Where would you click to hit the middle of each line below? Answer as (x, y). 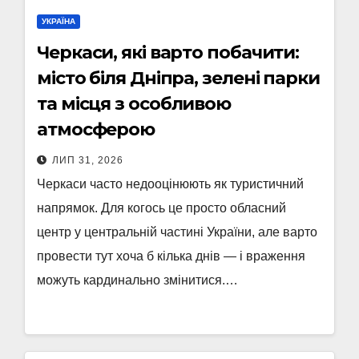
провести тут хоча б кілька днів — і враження (171, 256)
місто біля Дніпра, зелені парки (178, 78)
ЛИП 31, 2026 (88, 160)
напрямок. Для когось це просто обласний (161, 208)
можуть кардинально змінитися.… (137, 280)
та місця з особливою (134, 104)
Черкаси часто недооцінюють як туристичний (170, 184)
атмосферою (96, 129)
